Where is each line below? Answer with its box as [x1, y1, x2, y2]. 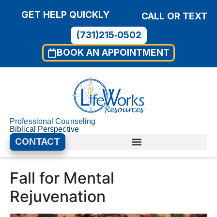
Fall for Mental [10, 169, 114, 187]
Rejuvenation [10, 187, 106, 206]
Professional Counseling [10, 117, 96, 125]
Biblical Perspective [10, 125, 79, 133]
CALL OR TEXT [141, 10, 207, 22]
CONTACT [15, 136, 60, 147]
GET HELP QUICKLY [21, 9, 109, 20]
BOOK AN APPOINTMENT [57, 47, 170, 58]
